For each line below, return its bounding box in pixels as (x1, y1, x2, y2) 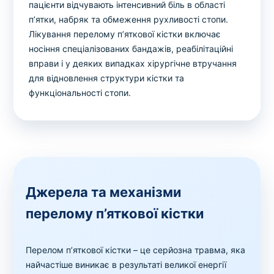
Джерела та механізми (26, 184, 182, 201)
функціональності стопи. (29, 87, 131, 98)
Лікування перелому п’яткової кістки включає (29, 29, 221, 40)
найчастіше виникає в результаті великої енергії (26, 259, 227, 270)
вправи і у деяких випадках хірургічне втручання (29, 58, 237, 69)
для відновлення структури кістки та (29, 73, 185, 84)
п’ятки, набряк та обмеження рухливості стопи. (29, 14, 229, 25)
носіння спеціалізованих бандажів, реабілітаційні (29, 43, 234, 54)
